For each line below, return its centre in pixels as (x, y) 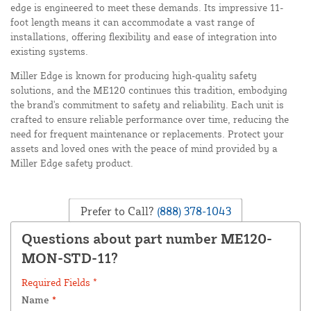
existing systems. (49, 51)
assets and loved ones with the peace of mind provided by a (144, 149)
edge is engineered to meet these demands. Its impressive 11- (147, 8)
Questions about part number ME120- (147, 239)
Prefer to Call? (117, 211)
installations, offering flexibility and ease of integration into (144, 37)
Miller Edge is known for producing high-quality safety (134, 76)
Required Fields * (59, 283)
